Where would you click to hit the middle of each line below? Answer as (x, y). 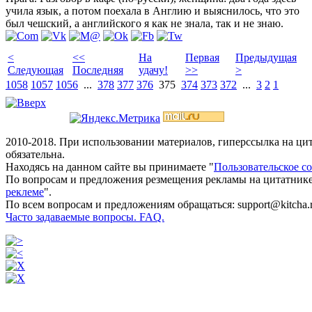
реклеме (25, 192)
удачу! (153, 70)
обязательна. (35, 154)
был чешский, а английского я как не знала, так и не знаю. (145, 23)
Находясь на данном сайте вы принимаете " (110, 166)
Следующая (36, 70)
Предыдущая (266, 57)
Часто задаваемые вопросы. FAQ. (85, 217)
